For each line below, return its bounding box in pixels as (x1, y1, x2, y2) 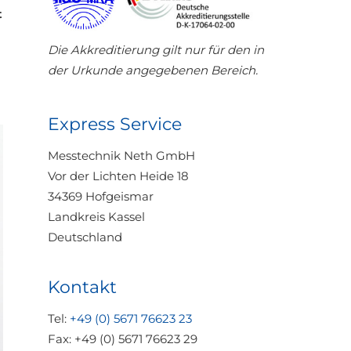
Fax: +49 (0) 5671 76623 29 (48, 331, 197, 346)
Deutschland (48, 230, 122, 244)
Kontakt (48, 277, 117, 298)
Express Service (48, 114, 182, 135)
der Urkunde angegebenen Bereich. (48, 63, 258, 78)
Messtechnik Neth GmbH (48, 148, 195, 163)
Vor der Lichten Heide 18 (48, 168, 189, 183)
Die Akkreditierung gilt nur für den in (48, 42, 264, 57)
